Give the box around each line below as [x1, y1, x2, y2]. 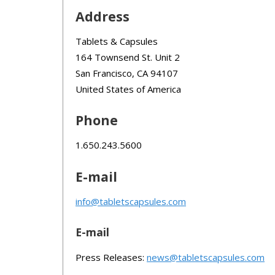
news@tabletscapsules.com [147, 251, 265, 264]
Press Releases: [76, 251, 147, 264]
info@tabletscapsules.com [76, 195, 186, 207]
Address [76, 7, 130, 25]
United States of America [76, 82, 181, 95]
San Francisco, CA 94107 [76, 66, 178, 79]
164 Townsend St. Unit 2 [76, 50, 180, 63]
